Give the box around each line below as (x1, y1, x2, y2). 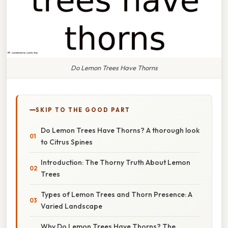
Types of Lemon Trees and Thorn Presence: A (41, 189, 192, 199)
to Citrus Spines (41, 137, 93, 147)
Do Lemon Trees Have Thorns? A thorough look (41, 125, 199, 135)
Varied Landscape (41, 201, 102, 211)
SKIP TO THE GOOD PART (36, 106, 130, 113)
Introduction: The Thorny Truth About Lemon (41, 157, 190, 167)
